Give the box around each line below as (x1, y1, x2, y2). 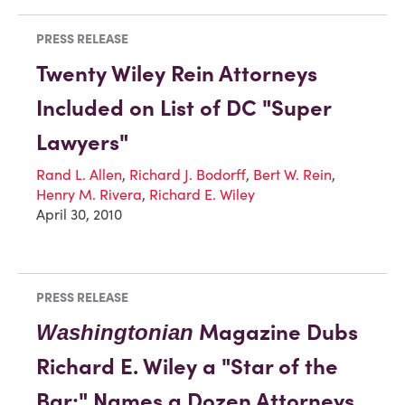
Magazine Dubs (193, 317, 358, 346)
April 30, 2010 (36, 204, 122, 223)
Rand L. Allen (36, 165, 122, 184)
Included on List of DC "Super (36, 93, 331, 122)
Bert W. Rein (253, 165, 332, 184)
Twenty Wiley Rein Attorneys (36, 59, 317, 88)
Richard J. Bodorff (129, 165, 246, 184)
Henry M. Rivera (36, 184, 142, 203)
